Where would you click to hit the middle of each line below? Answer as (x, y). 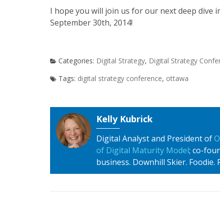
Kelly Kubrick (124, 119)
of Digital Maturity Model (143, 150)
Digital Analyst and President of (155, 138)
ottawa (177, 78)
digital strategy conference (120, 78)
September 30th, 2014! (91, 23)
